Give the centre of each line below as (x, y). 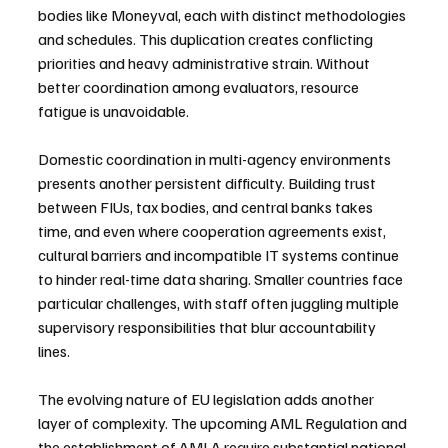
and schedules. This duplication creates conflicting (207, 39)
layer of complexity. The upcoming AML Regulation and (224, 423)
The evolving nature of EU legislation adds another (207, 399)
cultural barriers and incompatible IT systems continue (220, 255)
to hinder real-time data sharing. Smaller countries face (222, 279)
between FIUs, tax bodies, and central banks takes (207, 207)
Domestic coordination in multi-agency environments (216, 159)
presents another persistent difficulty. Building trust (208, 183)
